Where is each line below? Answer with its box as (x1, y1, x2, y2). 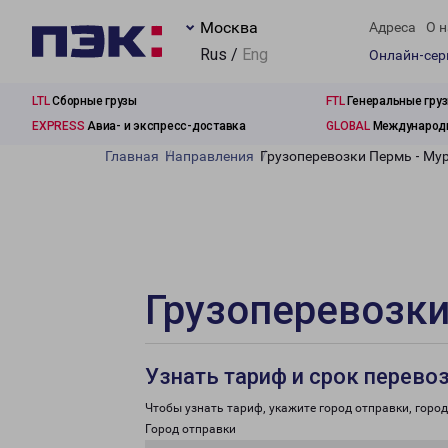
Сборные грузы (49, 94, 137, 108)
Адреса (369, 19, 416, 36)
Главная (105, 148, 159, 164)
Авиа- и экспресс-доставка (84, 119, 246, 133)
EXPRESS (32, 119, 85, 133)
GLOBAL (326, 119, 370, 133)
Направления (165, 148, 254, 164)
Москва (200, 18, 258, 37)
